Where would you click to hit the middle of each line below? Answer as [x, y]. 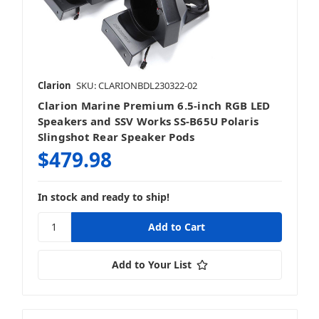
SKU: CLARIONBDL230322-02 [136, 85]
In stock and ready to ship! [103, 197]
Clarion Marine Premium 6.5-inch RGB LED [154, 105]
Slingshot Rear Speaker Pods [116, 136]
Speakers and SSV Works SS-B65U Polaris [148, 121]
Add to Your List [151, 264]
